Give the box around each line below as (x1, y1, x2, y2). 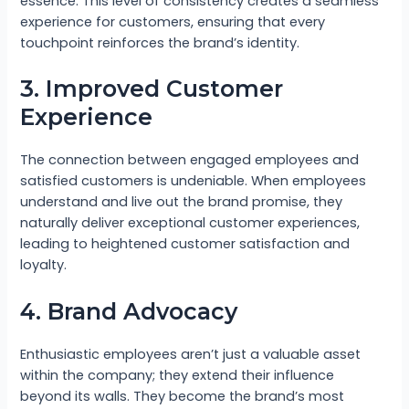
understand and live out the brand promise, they (20, 193, 343, 212)
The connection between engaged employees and (20, 151, 360, 170)
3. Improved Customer (20, 75, 284, 103)
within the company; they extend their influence (20, 365, 335, 384)
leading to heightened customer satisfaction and (20, 235, 351, 254)
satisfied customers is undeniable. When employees (20, 172, 367, 191)
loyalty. (20, 256, 68, 275)
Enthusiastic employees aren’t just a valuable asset (20, 344, 362, 363)
